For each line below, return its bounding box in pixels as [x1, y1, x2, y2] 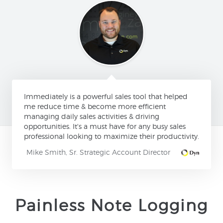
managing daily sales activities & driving [24, 111, 159, 120]
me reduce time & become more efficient [24, 102, 166, 111]
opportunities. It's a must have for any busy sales [24, 121, 186, 130]
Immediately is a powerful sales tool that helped [24, 92, 188, 101]
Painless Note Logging [14, 195, 208, 215]
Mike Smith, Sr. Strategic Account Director [26, 147, 170, 156]
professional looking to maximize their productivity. [24, 131, 199, 140]
